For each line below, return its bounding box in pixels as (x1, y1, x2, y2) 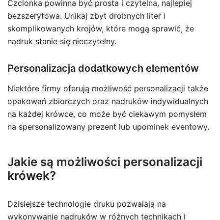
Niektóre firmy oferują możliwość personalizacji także (7, 83, 208, 93)
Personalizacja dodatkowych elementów (7, 62, 199, 74)
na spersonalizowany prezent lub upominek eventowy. (7, 122, 209, 132)
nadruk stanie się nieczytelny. (7, 36, 116, 46)
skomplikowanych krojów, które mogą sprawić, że (7, 24, 194, 33)
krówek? (7, 168, 56, 183)
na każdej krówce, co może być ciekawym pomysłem (7, 109, 207, 119)
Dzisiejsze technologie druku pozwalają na (7, 199, 166, 209)
